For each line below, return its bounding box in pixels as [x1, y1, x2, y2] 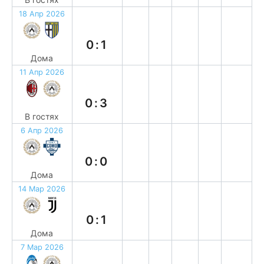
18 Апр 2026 [19, 9, 65, 18]
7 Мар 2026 [20, 243, 64, 252]
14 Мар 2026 [18, 184, 66, 193]
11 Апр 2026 [19, 68, 65, 77]
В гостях [25, 111, 60, 121]
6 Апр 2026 [21, 126, 64, 135]
